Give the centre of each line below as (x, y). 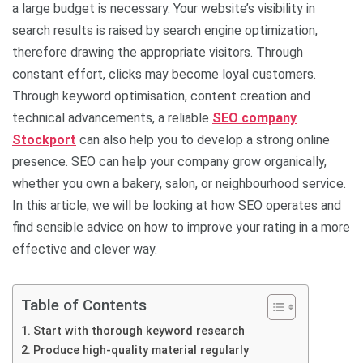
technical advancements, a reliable (112, 117)
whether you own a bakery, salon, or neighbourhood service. (179, 183)
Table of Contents (84, 305)
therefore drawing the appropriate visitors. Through (158, 52)
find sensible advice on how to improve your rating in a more (181, 227)
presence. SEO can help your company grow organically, (169, 161)
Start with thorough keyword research (139, 331)
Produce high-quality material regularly (141, 350)
